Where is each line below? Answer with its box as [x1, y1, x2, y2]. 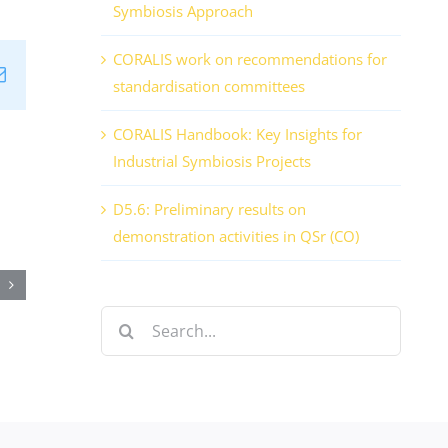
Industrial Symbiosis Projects [113, 151, 311, 172]
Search [100, 308, 146, 329]
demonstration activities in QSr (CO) [113, 226, 359, 247]
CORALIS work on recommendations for [113, 49, 387, 70]
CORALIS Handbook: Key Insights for [113, 124, 362, 145]
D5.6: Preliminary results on [113, 199, 306, 220]
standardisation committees [113, 76, 305, 97]
